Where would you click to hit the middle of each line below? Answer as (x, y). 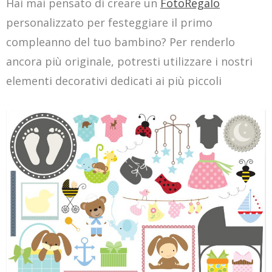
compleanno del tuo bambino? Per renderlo (121, 42)
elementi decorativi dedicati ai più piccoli (114, 80)
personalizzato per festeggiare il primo (109, 22)
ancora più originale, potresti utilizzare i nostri (129, 61)
